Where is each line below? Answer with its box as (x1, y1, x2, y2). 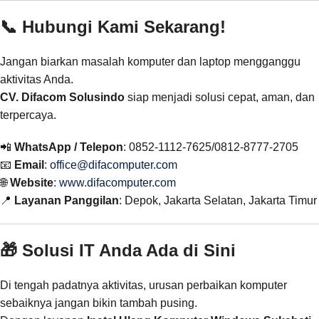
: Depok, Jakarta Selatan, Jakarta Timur (119, 194, 317, 207)
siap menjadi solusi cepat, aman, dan (125, 91, 315, 104)
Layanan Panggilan (14, 194, 119, 207)
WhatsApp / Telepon (14, 141, 123, 154)
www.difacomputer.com (59, 177, 176, 189)
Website (10, 177, 53, 189)
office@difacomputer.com (50, 159, 177, 172)
